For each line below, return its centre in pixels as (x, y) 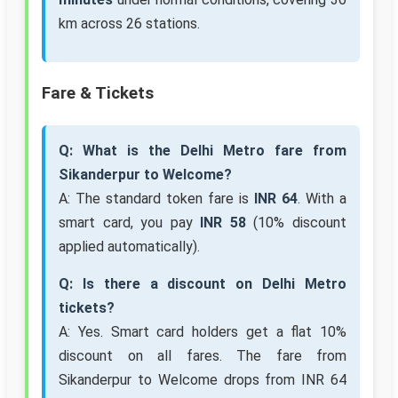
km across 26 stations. (129, 24)
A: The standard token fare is (156, 199)
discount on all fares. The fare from (203, 356)
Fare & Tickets (98, 94)
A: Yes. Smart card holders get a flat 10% (203, 332)
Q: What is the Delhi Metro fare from (203, 151)
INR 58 (223, 223)
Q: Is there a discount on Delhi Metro (203, 284)
